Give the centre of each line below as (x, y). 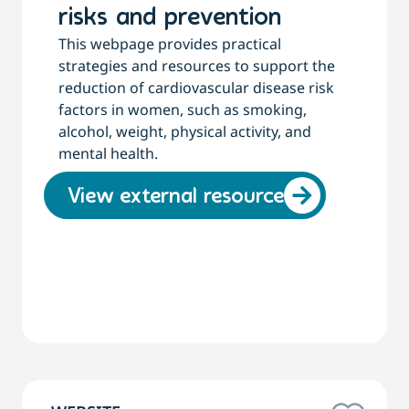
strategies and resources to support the (197, 66)
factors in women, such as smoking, (183, 110)
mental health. (108, 154)
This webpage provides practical (170, 44)
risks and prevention (170, 19)
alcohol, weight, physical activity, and (185, 132)
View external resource (176, 198)
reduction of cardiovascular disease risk (196, 88)
